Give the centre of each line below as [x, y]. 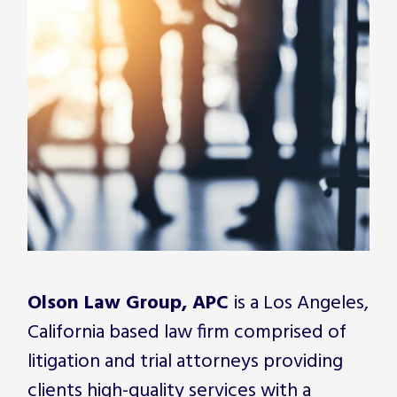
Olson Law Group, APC [131, 304]
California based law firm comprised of [187, 333]
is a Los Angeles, [301, 304]
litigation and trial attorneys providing [185, 362]
